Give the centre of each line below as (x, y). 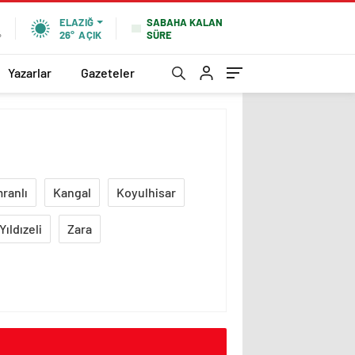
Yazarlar (30, 72)
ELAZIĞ (76, 22)
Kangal (72, 192)
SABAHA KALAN (185, 22)
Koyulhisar (146, 192)
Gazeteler (108, 72)
